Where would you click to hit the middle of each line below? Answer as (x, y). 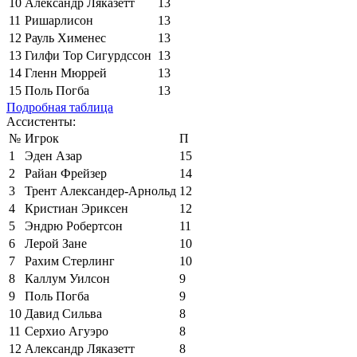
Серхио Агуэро (67, 331)
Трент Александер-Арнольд (100, 190)
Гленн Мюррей (66, 73)
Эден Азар (53, 155)
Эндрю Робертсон (74, 226)
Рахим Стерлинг (70, 261)
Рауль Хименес (65, 37)
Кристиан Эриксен (76, 208)
